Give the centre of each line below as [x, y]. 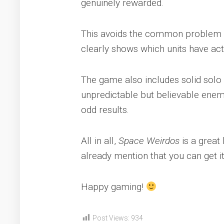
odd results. [105, 110]
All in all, [100, 141]
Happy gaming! [113, 187]
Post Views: [111, 218]
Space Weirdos [149, 141]
